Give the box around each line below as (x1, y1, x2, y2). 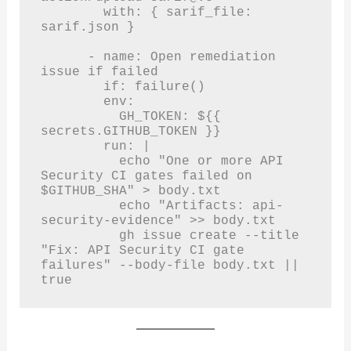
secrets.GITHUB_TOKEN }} (40, 123, 221, 139)
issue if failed (40, 63, 158, 79)
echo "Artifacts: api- (40, 197, 119, 213)
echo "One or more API (40, 153, 119, 168)
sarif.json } (40, 19, 135, 34)
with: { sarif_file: (40, 4, 103, 20)
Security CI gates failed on (40, 168, 252, 183)
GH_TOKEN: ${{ (40, 108, 119, 124)
